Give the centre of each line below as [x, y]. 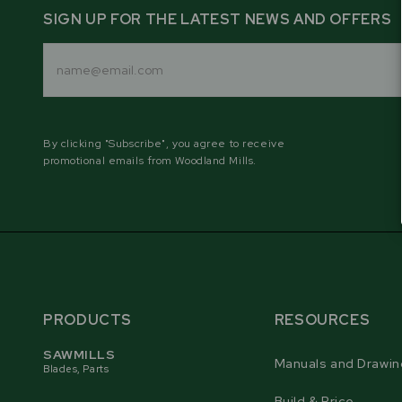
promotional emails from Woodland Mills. [150, 160]
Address [71, 61]
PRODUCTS [88, 319]
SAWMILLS [79, 354]
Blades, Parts [76, 368]
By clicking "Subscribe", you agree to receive [164, 143]
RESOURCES [322, 319]
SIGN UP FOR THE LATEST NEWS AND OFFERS [218, 19]
